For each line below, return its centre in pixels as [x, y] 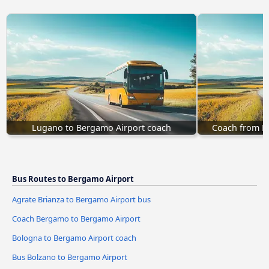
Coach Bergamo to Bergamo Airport [76, 219]
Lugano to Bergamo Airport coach [101, 128]
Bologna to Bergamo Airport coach [74, 238]
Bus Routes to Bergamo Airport [73, 179]
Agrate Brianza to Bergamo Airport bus [81, 200]
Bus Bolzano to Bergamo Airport [70, 257]
